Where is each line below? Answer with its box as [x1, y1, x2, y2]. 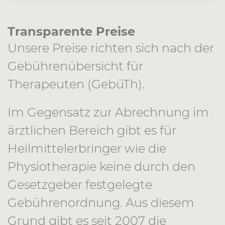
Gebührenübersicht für [8, 59, 143, 73]
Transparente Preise [8, 24, 135, 39]
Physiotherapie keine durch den [8, 159, 195, 174]
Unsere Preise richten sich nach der [8, 41, 214, 55]
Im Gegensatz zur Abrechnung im [8, 105, 209, 120]
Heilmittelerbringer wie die [8, 141, 166, 156]
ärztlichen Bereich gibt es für [8, 123, 176, 138]
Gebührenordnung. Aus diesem [8, 195, 194, 210]
